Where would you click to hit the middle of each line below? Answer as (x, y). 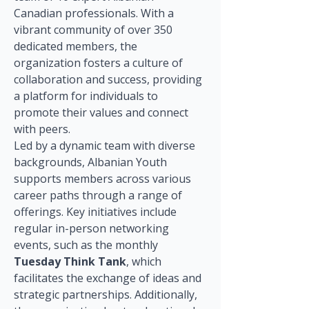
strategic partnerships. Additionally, (107, 295)
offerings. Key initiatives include (97, 212)
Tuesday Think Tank (70, 261)
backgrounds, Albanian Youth (92, 162)
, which (145, 261)
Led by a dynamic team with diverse (106, 146)
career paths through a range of (99, 195)
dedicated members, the (77, 46)
